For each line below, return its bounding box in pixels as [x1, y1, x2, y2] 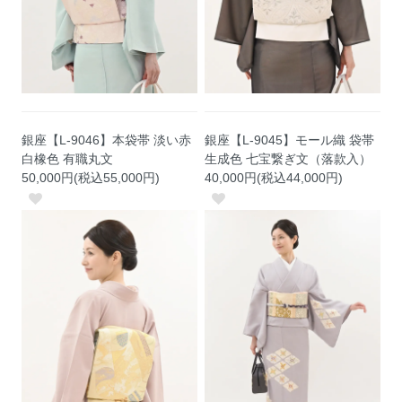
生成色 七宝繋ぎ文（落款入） [205, 151, 372, 166]
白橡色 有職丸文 [22, 151, 114, 166]
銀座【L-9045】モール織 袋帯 [205, 132, 375, 147]
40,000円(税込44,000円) [205, 170, 344, 185]
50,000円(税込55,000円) [22, 170, 161, 185]
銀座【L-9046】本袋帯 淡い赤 [22, 132, 192, 147]
